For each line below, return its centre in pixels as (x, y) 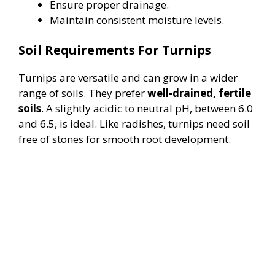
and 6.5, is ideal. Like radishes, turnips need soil (134, 124)
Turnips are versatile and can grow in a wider (128, 78)
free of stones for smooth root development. (125, 139)
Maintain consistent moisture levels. (137, 20)
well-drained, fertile (199, 93)
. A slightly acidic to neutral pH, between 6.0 (147, 109)
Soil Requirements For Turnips (115, 50)
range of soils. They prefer (83, 93)
